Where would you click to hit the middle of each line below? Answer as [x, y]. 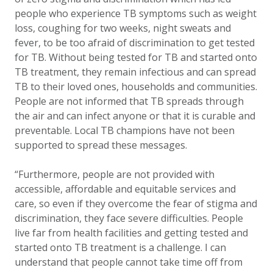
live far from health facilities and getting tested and [131, 233]
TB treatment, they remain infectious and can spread [135, 72]
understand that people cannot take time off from [129, 262]
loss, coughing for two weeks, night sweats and [123, 28]
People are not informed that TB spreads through [129, 101]
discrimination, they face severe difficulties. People [129, 218]
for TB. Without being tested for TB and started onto [136, 57]
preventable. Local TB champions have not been [125, 130]
